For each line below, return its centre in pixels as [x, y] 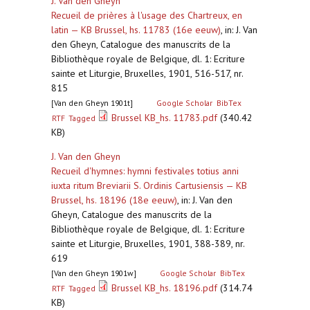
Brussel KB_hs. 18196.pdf [165, 288]
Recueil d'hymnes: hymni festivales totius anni [145, 171]
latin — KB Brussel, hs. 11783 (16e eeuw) [136, 30]
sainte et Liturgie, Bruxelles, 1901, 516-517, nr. [147, 73]
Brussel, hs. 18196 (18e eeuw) [114, 200]
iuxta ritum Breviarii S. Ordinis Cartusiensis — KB [149, 185]
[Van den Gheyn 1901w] [94, 273]
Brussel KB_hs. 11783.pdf [165, 118]
